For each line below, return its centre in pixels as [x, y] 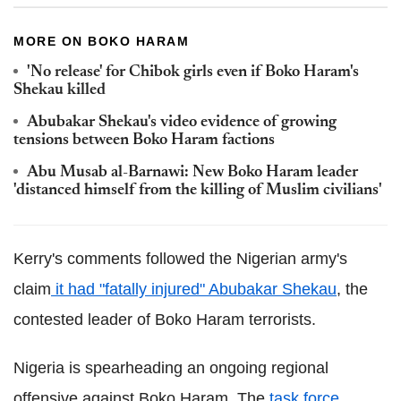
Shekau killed [60, 90]
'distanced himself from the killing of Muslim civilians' [198, 191]
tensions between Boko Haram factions [144, 141]
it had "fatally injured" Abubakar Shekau [194, 289]
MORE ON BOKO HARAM [101, 41]
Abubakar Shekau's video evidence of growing [182, 123]
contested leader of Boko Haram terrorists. [165, 320]
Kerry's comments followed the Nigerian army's [180, 259]
